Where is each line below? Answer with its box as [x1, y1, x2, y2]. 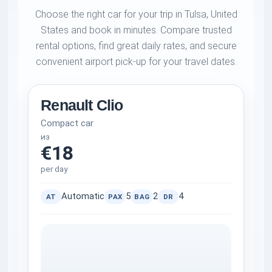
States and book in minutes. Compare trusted [40, 24, 232, 36]
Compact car [41, 117, 94, 129]
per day [41, 163, 68, 174]
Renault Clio [41, 97, 123, 114]
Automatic [61, 191, 105, 202]
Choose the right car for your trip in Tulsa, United [35, 8, 237, 20]
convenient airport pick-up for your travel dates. [35, 55, 237, 67]
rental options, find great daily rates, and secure [35, 39, 237, 52]
